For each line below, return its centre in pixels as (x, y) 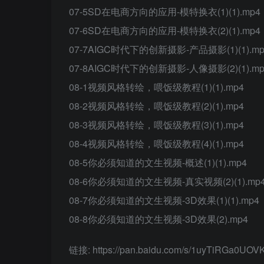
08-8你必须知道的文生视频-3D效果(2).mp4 (159, 219)
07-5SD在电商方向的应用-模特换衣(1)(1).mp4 (165, 11)
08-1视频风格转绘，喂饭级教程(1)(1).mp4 (156, 87)
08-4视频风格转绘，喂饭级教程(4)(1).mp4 (156, 143)
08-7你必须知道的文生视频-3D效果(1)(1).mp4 (164, 200)
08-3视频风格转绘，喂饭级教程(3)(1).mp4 (156, 125)
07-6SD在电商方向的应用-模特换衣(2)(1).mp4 (165, 30)
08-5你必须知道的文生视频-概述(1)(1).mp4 (158, 162)
